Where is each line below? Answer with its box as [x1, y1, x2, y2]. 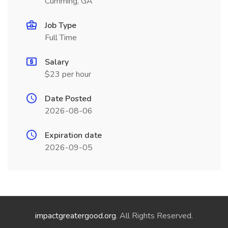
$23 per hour [45, 69, 91, 80]
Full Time [45, 32, 77, 43]
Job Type [45, 20, 76, 31]
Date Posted [45, 93, 92, 104]
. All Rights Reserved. [116, 210, 193, 221]
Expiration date [45, 130, 102, 141]
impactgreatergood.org [35, 210, 116, 221]
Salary [45, 56, 69, 68]
